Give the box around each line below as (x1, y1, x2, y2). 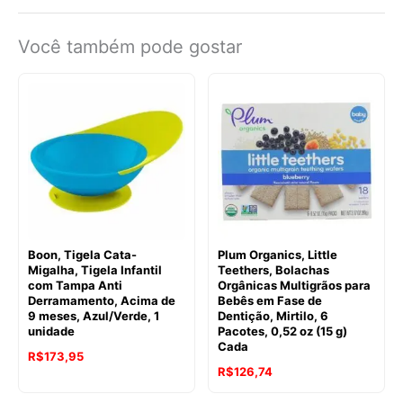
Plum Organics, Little (218, 247, 337, 263)
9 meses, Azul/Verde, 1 (28, 309, 159, 324)
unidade (28, 324, 75, 339)
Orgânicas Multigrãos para (218, 278, 371, 293)
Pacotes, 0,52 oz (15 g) (218, 324, 347, 339)
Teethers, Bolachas (218, 263, 329, 278)
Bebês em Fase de (218, 293, 322, 309)
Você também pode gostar (18, 36, 242, 58)
